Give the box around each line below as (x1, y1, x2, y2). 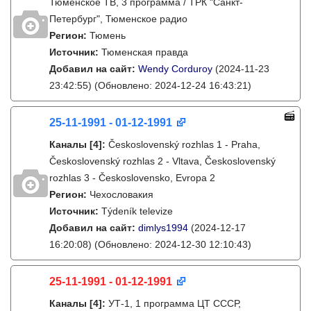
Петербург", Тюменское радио (49, 13, 187, 24)
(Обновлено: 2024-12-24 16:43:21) (92, 80, 251, 91)
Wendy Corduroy (138, 63, 212, 74)
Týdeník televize (101, 205, 173, 217)
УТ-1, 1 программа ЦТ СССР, (108, 298, 241, 309)
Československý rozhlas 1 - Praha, (108, 139, 260, 150)
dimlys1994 (138, 222, 188, 233)
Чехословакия (90, 189, 153, 200)
